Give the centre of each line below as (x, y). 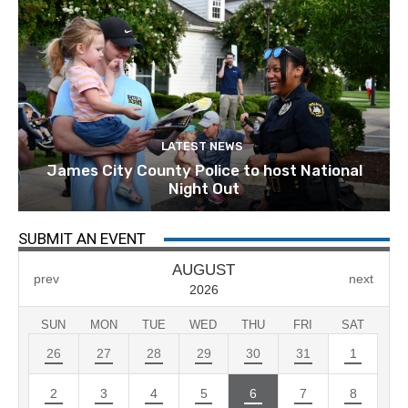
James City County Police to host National (204, 171)
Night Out (204, 189)
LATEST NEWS (202, 147)
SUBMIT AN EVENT (82, 239)
